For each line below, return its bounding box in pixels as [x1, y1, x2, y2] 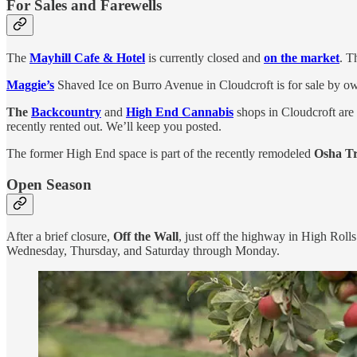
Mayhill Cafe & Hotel [29, 50, 145, 65]
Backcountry [31, 104, 101, 119]
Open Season [6, 175, 92, 193]
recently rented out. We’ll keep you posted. [6, 119, 222, 133]
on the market [264, 50, 339, 65]
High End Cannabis [126, 104, 233, 119]
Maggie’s [6, 77, 54, 92]
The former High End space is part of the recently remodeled [6, 146, 314, 160]
